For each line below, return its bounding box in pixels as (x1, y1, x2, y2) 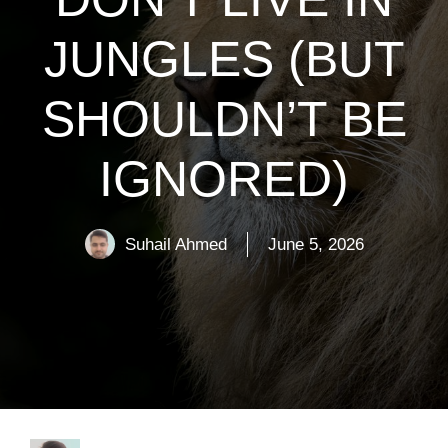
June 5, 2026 (267, 234, 364, 254)
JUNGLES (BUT (43, 31, 405, 88)
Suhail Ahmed (124, 234, 227, 254)
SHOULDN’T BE (41, 91, 407, 148)
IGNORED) (99, 151, 349, 208)
